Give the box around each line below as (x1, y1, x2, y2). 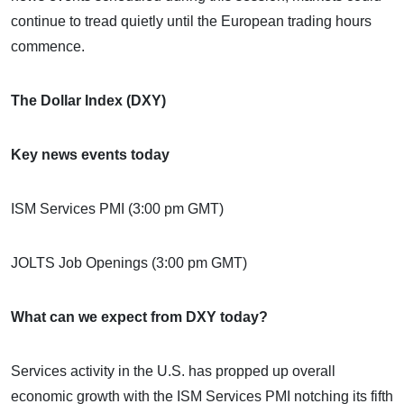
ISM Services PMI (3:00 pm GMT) (11, 200, 224, 216)
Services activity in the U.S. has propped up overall (11, 363, 335, 379)
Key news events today (11, 146, 170, 162)
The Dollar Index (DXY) (11, 92, 166, 108)
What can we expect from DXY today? (11, 308, 268, 325)
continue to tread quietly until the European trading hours (11, 13, 372, 29)
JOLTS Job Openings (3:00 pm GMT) (11, 254, 247, 271)
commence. (11, 38, 85, 54)
